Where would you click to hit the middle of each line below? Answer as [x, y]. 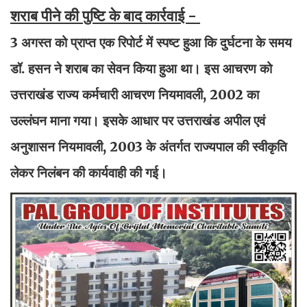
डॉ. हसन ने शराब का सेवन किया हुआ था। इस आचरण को [141, 69]
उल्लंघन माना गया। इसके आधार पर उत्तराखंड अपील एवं [138, 121]
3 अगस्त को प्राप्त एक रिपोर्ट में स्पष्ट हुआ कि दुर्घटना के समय [151, 43]
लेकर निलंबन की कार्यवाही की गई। [89, 173]
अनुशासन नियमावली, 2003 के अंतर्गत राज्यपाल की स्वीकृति [149, 147]
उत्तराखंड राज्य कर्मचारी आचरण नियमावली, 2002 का [135, 95]
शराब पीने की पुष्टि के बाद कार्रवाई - [105, 16]
